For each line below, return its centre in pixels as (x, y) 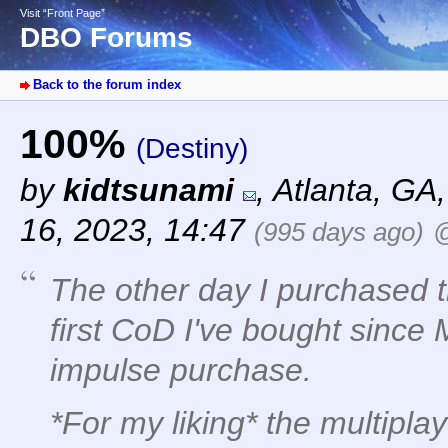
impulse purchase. (181, 370)
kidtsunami (148, 190)
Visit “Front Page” (62, 13)
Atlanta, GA (355, 190)
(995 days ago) (339, 232)
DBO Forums (106, 38)
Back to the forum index (107, 85)
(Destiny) (192, 149)
